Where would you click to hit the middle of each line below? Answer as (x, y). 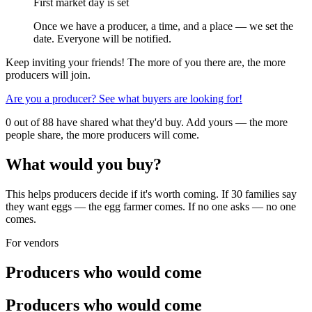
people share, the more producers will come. (102, 134)
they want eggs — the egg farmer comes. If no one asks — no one (151, 206)
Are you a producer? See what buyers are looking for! (124, 98)
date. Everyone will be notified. (102, 38)
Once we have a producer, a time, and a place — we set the (163, 26)
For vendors (32, 242)
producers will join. (48, 75)
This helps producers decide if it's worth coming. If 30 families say (151, 194)
